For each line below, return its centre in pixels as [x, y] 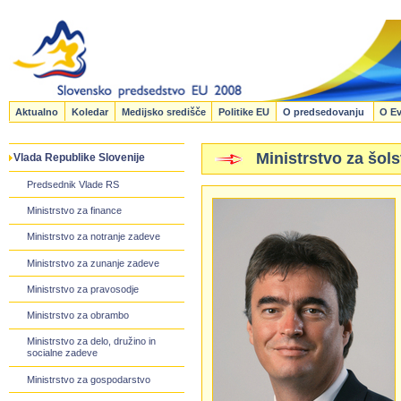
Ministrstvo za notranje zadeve [94, 237]
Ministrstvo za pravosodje [83, 289]
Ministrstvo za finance [75, 211]
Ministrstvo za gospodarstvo [89, 379]
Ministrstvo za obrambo [78, 316]
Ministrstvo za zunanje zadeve [94, 263]
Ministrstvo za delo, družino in [92, 341]
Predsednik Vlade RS [73, 184]
